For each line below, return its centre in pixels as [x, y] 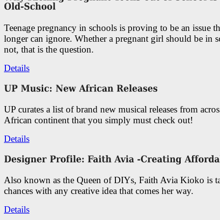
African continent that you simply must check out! [98, 120]
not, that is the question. [49, 49]
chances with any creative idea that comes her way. [99, 191]
